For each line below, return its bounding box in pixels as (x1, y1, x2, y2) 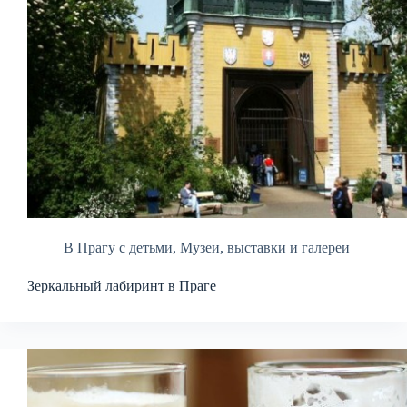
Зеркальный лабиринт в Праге (27, 278, 216, 293)
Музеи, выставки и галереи (180, 240, 350, 255)
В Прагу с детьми (64, 240, 173, 255)
